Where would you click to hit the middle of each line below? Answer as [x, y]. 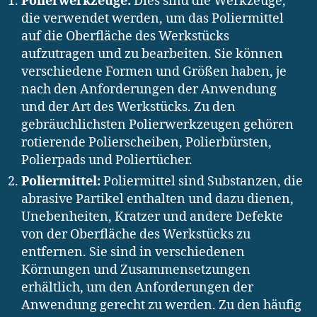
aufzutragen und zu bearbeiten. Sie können [152, 54]
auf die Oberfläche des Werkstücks [125, 36]
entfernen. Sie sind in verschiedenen [133, 252]
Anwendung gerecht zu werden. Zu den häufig [161, 305]
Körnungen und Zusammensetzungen [136, 270]
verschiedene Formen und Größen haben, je [154, 71]
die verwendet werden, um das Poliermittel [152, 18]
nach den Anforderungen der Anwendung [149, 89]
